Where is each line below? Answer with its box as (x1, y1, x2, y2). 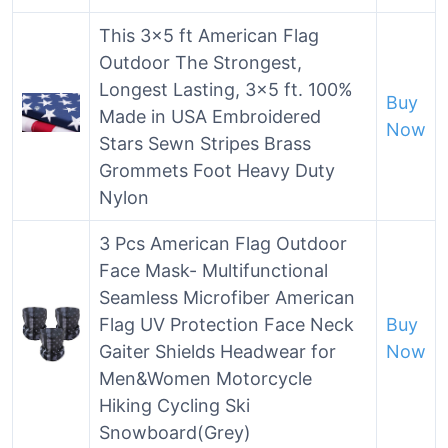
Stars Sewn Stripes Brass (99, 133, 311, 154)
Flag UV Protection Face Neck (99, 314, 354, 335)
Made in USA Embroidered (99, 106, 321, 127)
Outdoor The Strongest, (99, 52, 302, 73)
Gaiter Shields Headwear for (99, 341, 336, 362)
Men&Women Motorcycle (99, 368, 312, 389)
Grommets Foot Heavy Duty (99, 160, 335, 181)
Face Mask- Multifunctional (99, 260, 328, 281)
